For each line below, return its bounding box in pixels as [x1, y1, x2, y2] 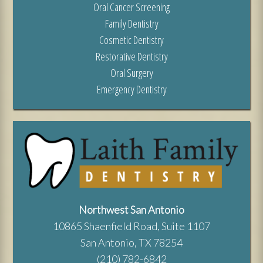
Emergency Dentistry [96, 82, 167, 97]
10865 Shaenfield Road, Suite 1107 [53, 220, 210, 233]
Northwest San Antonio [79, 203, 184, 217]
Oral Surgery [110, 66, 153, 80]
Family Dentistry [104, 16, 159, 31]
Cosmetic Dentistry [99, 33, 164, 48]
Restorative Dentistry [95, 49, 168, 64]
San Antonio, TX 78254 [80, 236, 183, 249]
